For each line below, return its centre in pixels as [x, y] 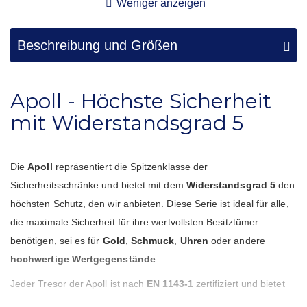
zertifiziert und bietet [239, 283]
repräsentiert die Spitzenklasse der [132, 166]
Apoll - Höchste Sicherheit [141, 100]
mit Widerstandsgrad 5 [127, 122]
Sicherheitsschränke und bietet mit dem [98, 185]
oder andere [236, 240]
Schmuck [152, 240]
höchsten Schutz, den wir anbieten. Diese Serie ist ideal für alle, [150, 203]
